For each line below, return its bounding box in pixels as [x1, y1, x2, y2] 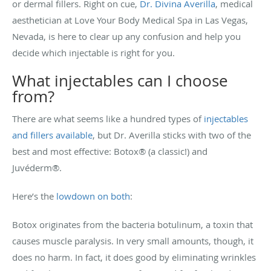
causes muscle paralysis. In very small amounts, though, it [12, 235, 253, 247]
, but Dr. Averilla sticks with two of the [93, 129, 251, 142]
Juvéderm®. [12, 162, 64, 174]
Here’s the [12, 190, 56, 203]
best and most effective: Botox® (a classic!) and [12, 145, 207, 158]
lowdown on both [56, 190, 130, 203]
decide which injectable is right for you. [12, 47, 177, 59]
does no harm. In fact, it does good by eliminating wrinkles [12, 251, 256, 264]
